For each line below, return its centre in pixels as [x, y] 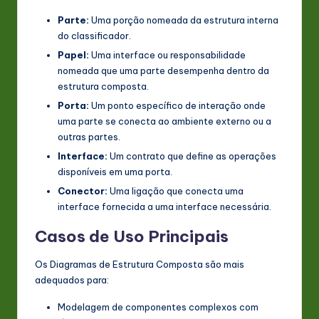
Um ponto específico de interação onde [177, 105]
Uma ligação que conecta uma [176, 190]
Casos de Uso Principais [132, 236]
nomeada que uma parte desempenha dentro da [163, 70]
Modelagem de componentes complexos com [158, 307]
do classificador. [94, 35]
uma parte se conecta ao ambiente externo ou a [164, 121]
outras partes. [89, 136]
